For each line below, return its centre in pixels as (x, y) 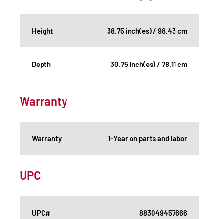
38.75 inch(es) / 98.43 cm (147, 31)
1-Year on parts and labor (148, 138)
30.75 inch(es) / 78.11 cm (149, 64)
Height (43, 31)
